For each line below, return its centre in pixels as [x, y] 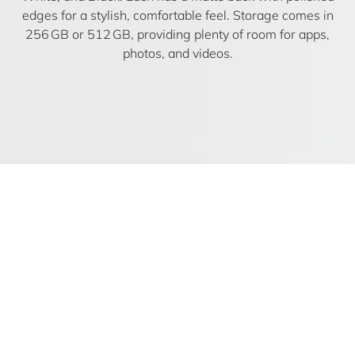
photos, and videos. [177, 53]
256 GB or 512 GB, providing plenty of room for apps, [177, 34]
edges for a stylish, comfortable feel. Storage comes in [177, 15]
